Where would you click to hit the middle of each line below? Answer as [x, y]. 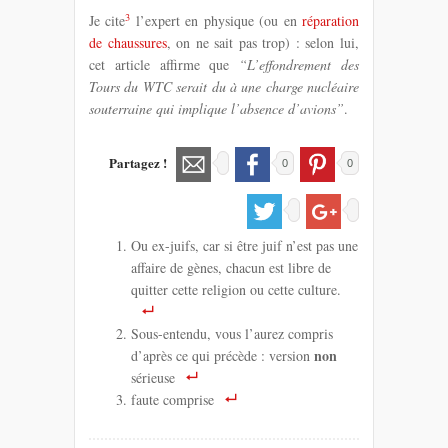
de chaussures [128, 42]
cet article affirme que [164, 64]
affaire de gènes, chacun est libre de [231, 267]
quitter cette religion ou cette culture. [236, 289]
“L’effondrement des [299, 64]
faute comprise [172, 399]
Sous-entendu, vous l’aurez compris [232, 333]
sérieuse [153, 377]
